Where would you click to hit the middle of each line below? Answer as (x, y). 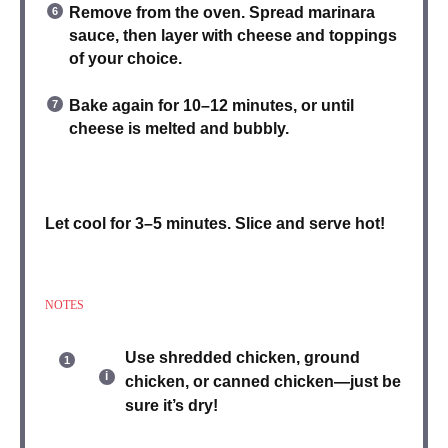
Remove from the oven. (159, 13)
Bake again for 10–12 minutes (181, 106)
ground (332, 358)
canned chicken (273, 382)
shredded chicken (227, 358)
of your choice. (125, 59)
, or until (323, 106)
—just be (367, 382)
